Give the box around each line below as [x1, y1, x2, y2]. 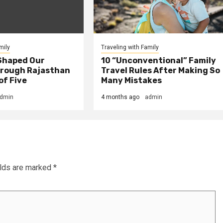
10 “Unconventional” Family [101, 55, 217, 65]
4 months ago [101, 93, 140, 101]
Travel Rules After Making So [101, 65, 221, 75]
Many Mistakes [101, 75, 162, 85]
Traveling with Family [101, 43, 159, 51]
